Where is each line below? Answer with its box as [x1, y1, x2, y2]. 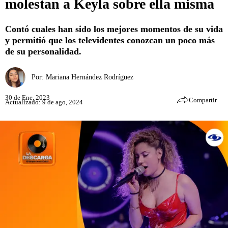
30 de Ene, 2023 [5, 94, 50, 102]
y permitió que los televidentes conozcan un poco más [5, 35, 215, 45]
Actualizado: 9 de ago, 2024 [5, 98, 83, 106]
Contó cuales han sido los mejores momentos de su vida [5, 23, 223, 34]
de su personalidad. [5, 46, 81, 56]
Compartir [189, 96, 217, 104]
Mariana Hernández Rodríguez [46, 73, 133, 81]
